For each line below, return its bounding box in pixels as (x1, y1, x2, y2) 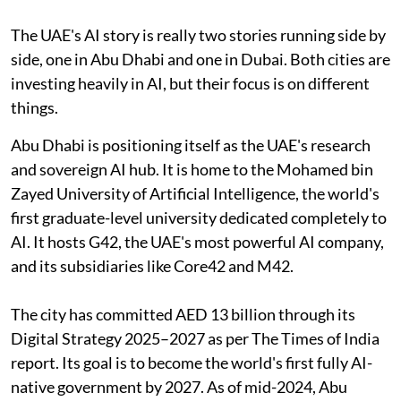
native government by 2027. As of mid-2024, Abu (11, 376, 347, 397)
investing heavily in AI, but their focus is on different (11, 73, 370, 93)
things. (11, 97, 58, 117)
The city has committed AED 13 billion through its (11, 303, 355, 324)
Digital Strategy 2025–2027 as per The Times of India (11, 328, 380, 348)
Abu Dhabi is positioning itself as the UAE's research (11, 134, 371, 155)
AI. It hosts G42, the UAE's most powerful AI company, (11, 231, 384, 252)
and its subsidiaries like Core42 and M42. (11, 255, 294, 276)
